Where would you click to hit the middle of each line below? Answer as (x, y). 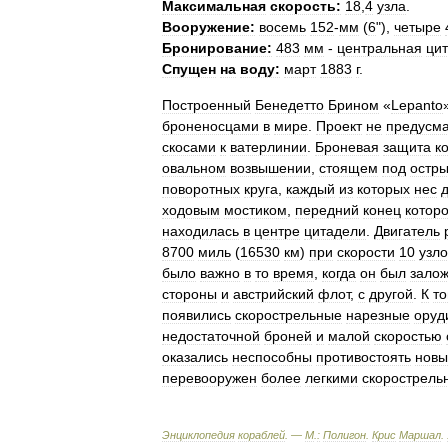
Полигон (344, 434)
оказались (195, 356)
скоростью (408, 335)
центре (277, 230)
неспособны (272, 356)
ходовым (191, 209)
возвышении (270, 167)
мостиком (255, 209)
